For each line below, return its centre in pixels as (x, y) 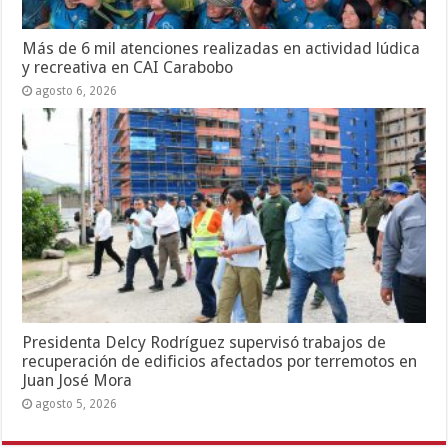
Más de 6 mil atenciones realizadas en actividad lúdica (221, 49)
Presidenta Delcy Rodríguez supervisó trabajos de (204, 343)
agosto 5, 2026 (76, 404)
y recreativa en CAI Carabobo (128, 68)
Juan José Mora (77, 381)
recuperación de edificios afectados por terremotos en (220, 362)
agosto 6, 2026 (76, 91)
